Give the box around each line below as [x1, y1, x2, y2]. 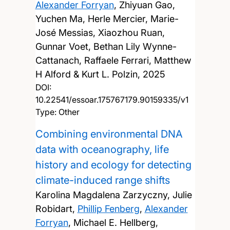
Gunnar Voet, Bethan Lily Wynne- [35, 41, 177, 52]
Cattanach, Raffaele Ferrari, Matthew [35, 54, 191, 66]
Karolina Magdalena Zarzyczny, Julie [35, 189, 192, 200]
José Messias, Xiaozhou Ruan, [35, 27, 165, 38]
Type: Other [35, 106, 80, 117]
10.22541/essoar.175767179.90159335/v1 [35, 94, 188, 105]
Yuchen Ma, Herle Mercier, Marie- [35, 13, 179, 24]
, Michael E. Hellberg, [68, 217, 158, 228]
